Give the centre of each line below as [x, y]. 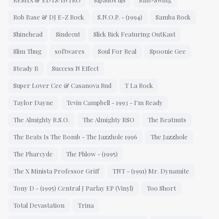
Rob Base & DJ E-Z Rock [49, 17]
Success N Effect [75, 68]
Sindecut [68, 34]
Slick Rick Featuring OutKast [134, 34]
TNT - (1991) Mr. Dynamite [151, 171]
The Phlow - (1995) [92, 154]
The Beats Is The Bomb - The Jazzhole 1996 [75, 137]
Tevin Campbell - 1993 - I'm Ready [115, 103]
